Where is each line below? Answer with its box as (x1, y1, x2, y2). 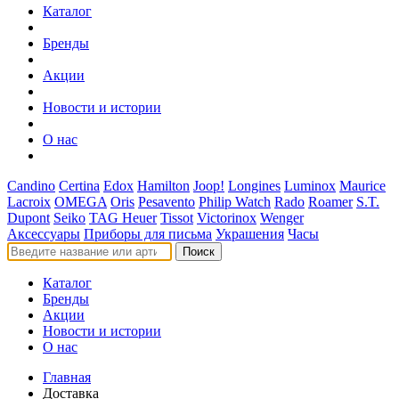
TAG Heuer (89, 210, 157, 225)
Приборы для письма (84, 226, 212, 241)
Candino (7, 178, 55, 193)
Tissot (160, 210, 193, 225)
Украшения (216, 226, 284, 241)
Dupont (7, 210, 50, 225)
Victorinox (197, 210, 256, 225)
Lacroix (7, 194, 51, 209)
